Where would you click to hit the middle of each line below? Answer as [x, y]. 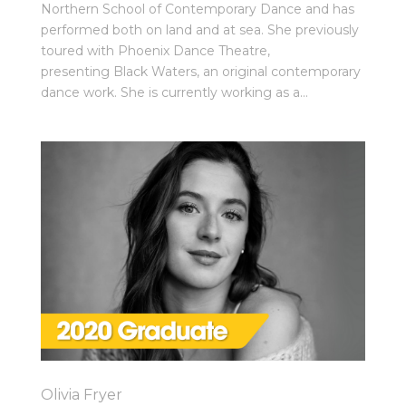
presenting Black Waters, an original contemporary [200, 71]
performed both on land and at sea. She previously [199, 29]
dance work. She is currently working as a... [174, 92]
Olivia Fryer [81, 394]
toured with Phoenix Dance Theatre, [155, 50]
